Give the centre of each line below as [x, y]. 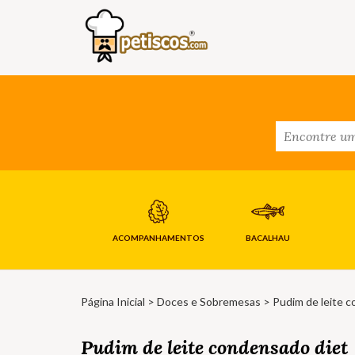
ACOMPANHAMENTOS [158, 238]
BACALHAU [267, 238]
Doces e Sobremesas [209, 302]
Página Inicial [113, 302]
